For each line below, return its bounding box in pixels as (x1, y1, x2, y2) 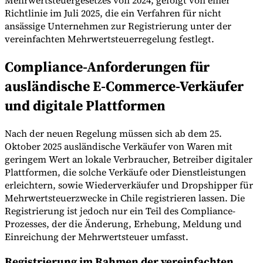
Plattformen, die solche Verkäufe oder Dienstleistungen (5, 165, 246, 178)
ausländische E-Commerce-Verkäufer (5, 76, 244, 96)
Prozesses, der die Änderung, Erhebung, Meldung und (5, 217, 242, 230)
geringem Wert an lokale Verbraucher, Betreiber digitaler (5, 152, 252, 166)
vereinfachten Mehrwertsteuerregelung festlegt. (5, 32, 214, 46)
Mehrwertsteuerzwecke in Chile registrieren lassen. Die (5, 191, 245, 204)
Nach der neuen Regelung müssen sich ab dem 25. (5, 126, 222, 140)
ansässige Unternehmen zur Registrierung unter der (5, 19, 231, 33)
